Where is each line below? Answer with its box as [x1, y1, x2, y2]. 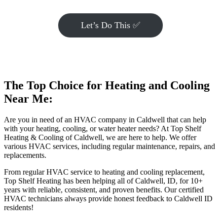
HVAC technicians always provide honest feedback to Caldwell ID [4, 194, 213, 203]
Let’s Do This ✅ [81, 20, 140, 30]
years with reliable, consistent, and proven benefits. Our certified [4, 185, 204, 194]
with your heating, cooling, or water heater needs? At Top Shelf [4, 124, 201, 133]
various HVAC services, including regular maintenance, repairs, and [4, 142, 215, 150]
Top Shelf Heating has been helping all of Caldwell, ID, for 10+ [4, 176, 203, 185]
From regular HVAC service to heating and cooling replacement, [4, 167, 205, 176]
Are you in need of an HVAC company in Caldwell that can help [4, 115, 206, 124]
